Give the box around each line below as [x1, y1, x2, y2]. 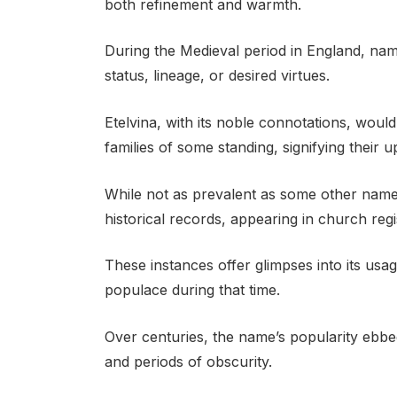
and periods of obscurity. [104, 352, 272, 370]
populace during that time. [104, 281, 280, 300]
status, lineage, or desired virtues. [104, 66, 330, 85]
